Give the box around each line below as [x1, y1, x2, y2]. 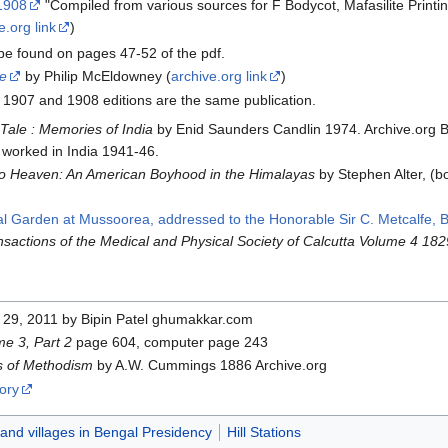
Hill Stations [226, 424, 301, 441]
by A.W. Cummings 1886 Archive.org [92, 357, 327, 374]
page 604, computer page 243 [71, 334, 268, 351]
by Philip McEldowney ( [20, 68, 171, 85]
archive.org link [170, 68, 267, 85]
